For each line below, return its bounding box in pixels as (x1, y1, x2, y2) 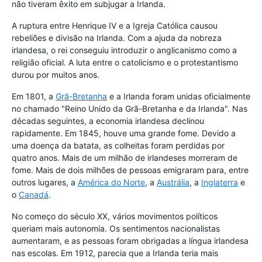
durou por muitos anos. (12, 70, 99, 80)
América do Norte (78, 177, 145, 188)
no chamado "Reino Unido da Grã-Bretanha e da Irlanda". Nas (12, 104, 247, 114)
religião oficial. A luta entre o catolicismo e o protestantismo (12, 57, 238, 68)
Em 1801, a (12, 91, 56, 102)
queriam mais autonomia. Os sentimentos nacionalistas (12, 223, 220, 234)
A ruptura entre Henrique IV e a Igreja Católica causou (12, 20, 218, 31)
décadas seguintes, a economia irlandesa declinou (12, 116, 204, 126)
